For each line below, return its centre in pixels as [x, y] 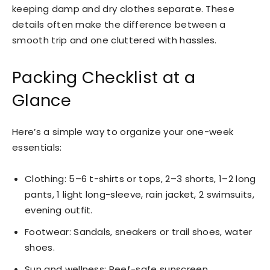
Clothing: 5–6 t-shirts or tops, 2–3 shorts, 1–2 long [140, 178]
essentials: [37, 147]
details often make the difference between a [119, 24]
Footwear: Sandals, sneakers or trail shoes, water [139, 231]
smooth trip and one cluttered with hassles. [115, 40]
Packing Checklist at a [104, 77]
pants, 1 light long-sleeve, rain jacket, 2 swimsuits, [140, 194]
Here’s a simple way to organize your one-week [123, 131]
